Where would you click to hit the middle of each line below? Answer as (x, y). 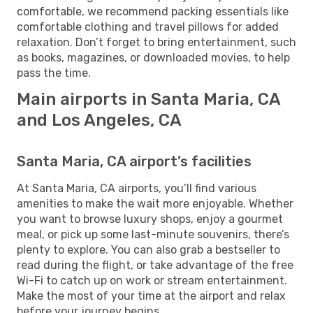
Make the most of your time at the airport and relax (151, 296)
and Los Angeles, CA (99, 120)
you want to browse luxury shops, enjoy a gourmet (150, 219)
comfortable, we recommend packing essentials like (153, 11)
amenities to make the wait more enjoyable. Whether (155, 203)
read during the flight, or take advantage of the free (155, 265)
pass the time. (54, 73)
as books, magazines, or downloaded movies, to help (153, 57)
